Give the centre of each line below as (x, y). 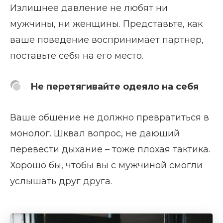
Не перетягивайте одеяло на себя (114, 86)
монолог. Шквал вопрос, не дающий (95, 133)
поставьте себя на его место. (77, 56)
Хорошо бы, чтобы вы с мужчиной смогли (106, 165)
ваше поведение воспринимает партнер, (107, 40)
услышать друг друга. (61, 181)
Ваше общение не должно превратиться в (110, 117)
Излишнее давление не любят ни (89, 8)
